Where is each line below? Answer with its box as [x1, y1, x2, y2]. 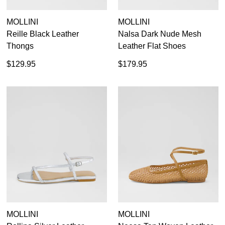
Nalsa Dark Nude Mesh [118, 30, 201, 39]
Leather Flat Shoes [118, 42, 186, 51]
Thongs [7, 42, 34, 51]
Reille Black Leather [7, 30, 79, 39]
